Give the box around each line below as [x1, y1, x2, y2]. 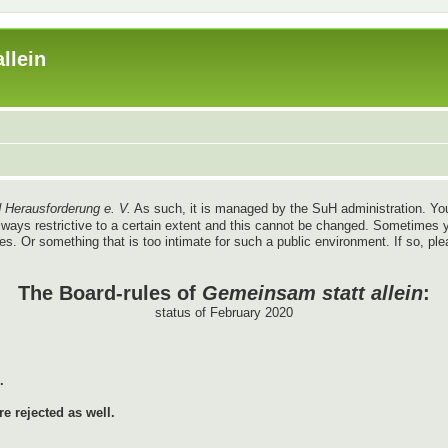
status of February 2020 [155, 304, 293, 320]
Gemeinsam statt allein [202, 281, 423, 304]
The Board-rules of [18, 281, 202, 304]
